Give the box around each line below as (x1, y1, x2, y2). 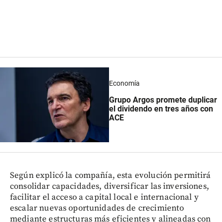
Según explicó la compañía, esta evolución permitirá (10, 170, 211, 181)
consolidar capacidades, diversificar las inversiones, (10, 181, 209, 192)
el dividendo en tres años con (109, 104, 213, 114)
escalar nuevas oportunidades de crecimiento (10, 203, 184, 214)
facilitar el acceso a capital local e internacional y (10, 192, 199, 203)
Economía (109, 79, 140, 87)
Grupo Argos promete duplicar (109, 95, 217, 105)
